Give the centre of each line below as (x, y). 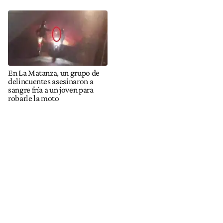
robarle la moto (34, 98)
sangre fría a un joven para (51, 89)
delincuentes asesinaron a (51, 81)
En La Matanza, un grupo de (54, 72)
